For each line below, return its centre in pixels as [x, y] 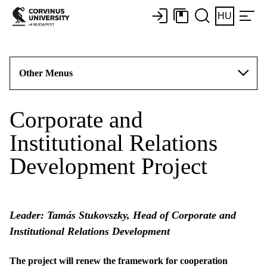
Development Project [108, 166]
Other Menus [46, 73]
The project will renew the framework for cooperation [119, 261]
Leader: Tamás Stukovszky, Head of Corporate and [123, 215]
